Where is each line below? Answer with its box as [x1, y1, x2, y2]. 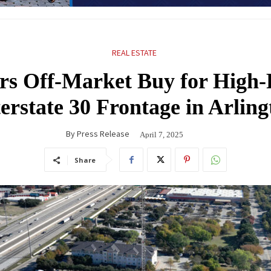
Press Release [77, 128, 129, 139]
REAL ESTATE [111, 47, 157, 58]
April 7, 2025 [140, 129, 183, 139]
